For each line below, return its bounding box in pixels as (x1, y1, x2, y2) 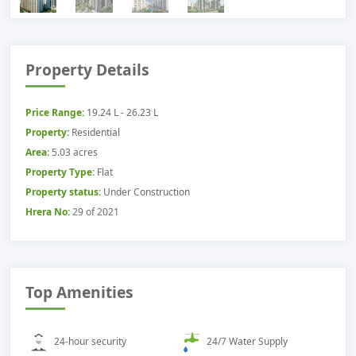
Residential (72, 126, 121, 140)
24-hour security (53, 334, 126, 348)
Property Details (25, 59, 150, 81)
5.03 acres (52, 145, 99, 160)
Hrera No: (25, 205, 71, 219)
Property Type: (25, 165, 95, 180)
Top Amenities (25, 281, 134, 304)
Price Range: (25, 106, 85, 120)
